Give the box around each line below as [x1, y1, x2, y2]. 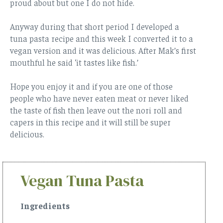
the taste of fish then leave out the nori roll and [10, 104, 182, 115]
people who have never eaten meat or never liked [10, 92, 189, 104]
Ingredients [20, 200, 70, 211]
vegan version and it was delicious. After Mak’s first [10, 44, 196, 56]
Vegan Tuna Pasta [20, 169, 144, 192]
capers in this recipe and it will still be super [10, 116, 171, 127]
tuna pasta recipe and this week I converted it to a [10, 32, 193, 44]
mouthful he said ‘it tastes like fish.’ [10, 56, 138, 68]
